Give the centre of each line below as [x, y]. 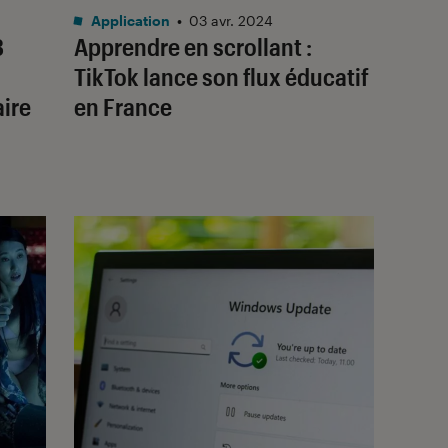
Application [129, 20]
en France [123, 106]
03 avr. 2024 [231, 20]
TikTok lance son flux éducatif [221, 76]
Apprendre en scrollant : [193, 46]
